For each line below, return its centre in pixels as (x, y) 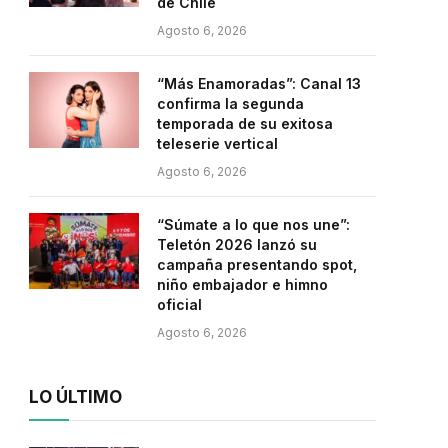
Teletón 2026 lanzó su (237, 244)
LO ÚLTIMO (75, 397)
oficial (179, 304)
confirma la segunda (230, 103)
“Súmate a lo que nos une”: (253, 224)
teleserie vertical (217, 143)
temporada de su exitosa (245, 123)
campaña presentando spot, (257, 264)
